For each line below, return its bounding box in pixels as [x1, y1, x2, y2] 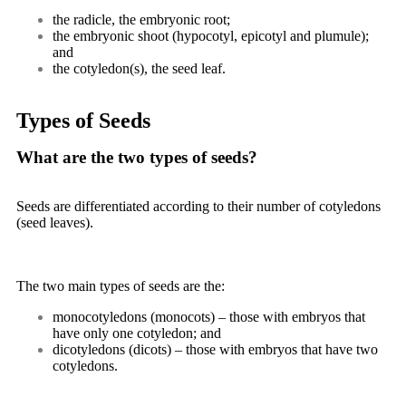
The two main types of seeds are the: [16, 278, 225, 294]
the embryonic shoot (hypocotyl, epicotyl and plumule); [53, 28, 369, 43]
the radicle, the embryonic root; [53, 12, 230, 27]
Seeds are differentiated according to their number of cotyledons [16, 198, 381, 214]
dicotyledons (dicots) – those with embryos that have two [53, 342, 378, 357]
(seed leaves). [16, 215, 93, 230]
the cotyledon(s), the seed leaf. [53, 61, 226, 76]
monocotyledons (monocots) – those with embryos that [53, 309, 365, 324]
